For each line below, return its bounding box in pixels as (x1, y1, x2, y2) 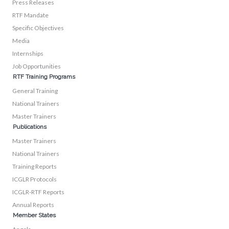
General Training (12, 87, 58, 95)
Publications (13, 123, 47, 131)
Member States (13, 212, 56, 219)
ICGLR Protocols (12, 175, 57, 184)
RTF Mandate (12, 11, 49, 19)
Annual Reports (12, 201, 54, 209)
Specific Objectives (12, 24, 64, 32)
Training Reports (12, 163, 57, 171)
